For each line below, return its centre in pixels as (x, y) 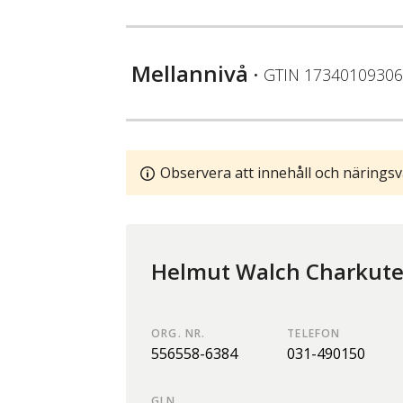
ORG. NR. (179, 333)
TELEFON (314, 333)
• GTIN (276, 74)
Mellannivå (190, 73)
